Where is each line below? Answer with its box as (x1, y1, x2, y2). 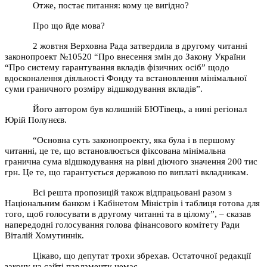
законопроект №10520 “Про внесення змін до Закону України (5, 51, 246, 61)
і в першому (188, 135, 236, 145)
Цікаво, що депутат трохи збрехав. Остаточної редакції (33, 250, 252, 260)
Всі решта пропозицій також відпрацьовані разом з (33, 187, 232, 197)
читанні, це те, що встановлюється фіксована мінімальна (5, 145, 226, 156)
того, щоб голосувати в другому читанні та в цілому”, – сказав (5, 209, 251, 219)
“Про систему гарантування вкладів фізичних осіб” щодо (5, 62, 229, 72)
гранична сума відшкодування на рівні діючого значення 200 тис (5, 156, 257, 166)
